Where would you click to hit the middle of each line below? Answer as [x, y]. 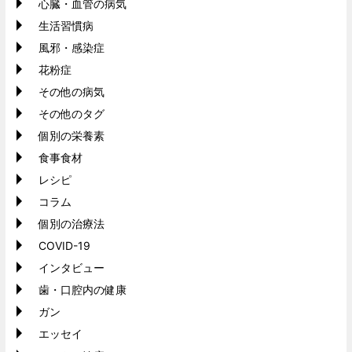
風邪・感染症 [71, 48]
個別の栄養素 [71, 136]
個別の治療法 [71, 224]
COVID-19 [64, 246]
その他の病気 [71, 92]
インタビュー [71, 268]
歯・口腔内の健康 [82, 290]
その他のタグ [71, 114]
